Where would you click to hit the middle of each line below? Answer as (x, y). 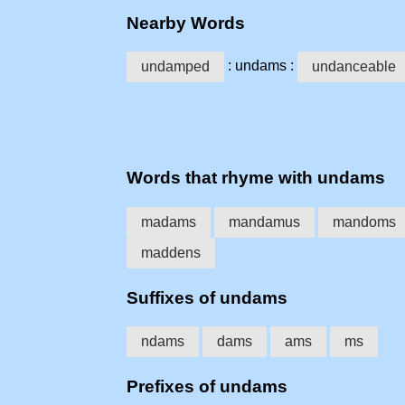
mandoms (364, 221)
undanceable (354, 67)
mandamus (264, 221)
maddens (171, 252)
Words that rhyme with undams (256, 178)
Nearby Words (186, 23)
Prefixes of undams (207, 387)
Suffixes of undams (207, 297)
